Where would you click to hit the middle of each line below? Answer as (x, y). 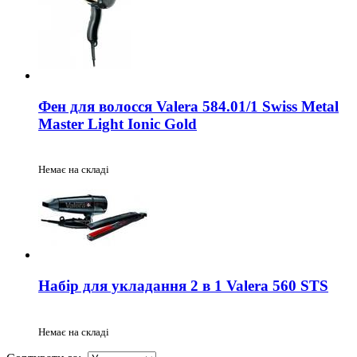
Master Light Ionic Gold (118, 124)
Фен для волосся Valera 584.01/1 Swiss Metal (188, 106)
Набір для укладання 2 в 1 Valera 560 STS (183, 286)
